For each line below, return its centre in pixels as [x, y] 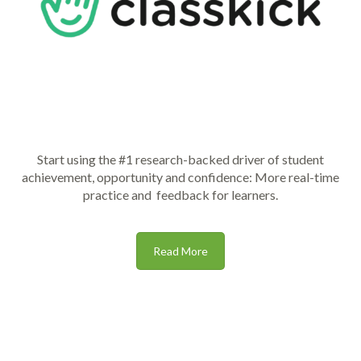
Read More [180, 251]
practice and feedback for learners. [180, 194]
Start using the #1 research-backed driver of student [180, 159]
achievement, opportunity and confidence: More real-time [180, 176]
